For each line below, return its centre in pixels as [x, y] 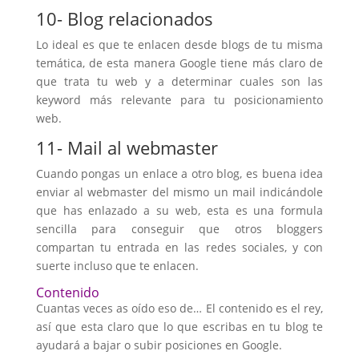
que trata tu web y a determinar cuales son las [179, 81]
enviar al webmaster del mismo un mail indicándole [179, 192]
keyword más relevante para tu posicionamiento [179, 100]
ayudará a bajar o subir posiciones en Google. [159, 345]
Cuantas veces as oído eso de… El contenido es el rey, [179, 308]
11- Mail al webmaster [127, 147]
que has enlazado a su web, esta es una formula [179, 210]
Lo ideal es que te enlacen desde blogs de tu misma [179, 44]
